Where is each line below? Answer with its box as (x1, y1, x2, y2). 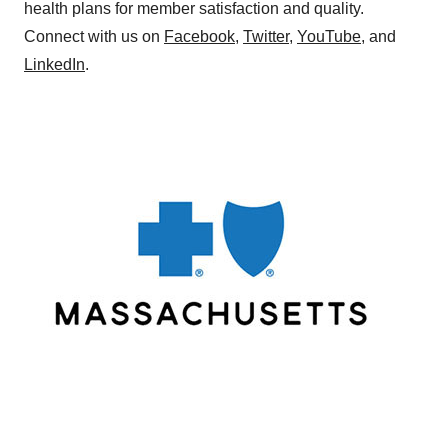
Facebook (164, 28, 235, 45)
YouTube (297, 28, 361, 45)
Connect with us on (24, 28, 164, 45)
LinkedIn (24, 56, 85, 73)
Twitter (243, 28, 289, 45)
